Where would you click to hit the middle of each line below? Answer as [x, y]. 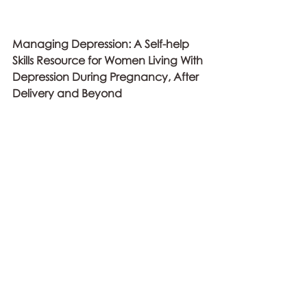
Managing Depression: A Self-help [102, 44]
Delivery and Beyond [67, 93]
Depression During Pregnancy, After [107, 76]
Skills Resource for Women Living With [109, 60]
